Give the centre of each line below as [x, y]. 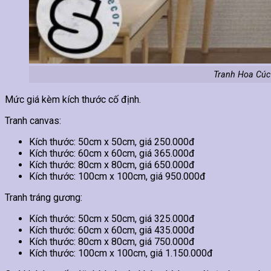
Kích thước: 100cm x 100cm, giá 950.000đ [117, 176]
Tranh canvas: [33, 120]
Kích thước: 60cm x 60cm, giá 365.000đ [112, 153]
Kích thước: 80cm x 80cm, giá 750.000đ [112, 241]
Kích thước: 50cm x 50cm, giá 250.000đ [112, 142]
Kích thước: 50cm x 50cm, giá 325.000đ [112, 218]
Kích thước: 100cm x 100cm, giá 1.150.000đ [121, 253]
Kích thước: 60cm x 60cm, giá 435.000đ [112, 230]
